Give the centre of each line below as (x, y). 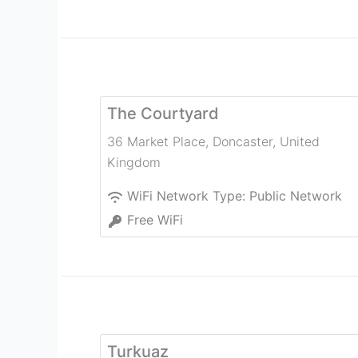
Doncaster (243, 142)
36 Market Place (156, 142)
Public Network (296, 196)
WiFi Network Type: (188, 196)
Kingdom (134, 163)
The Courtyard (163, 114)
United (300, 142)
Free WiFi (155, 220)
